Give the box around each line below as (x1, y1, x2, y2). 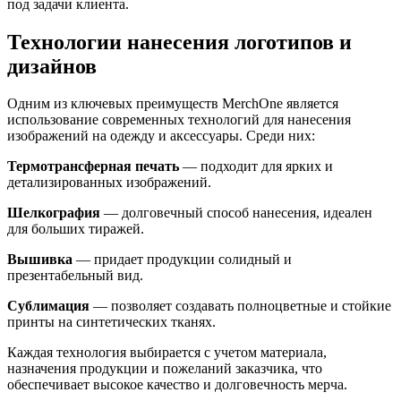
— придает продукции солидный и (73, 252, 292, 268)
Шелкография (7, 205, 100, 221)
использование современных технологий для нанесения (7, 112, 351, 128)
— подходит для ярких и (179, 158, 333, 175)
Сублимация (7, 298, 90, 314)
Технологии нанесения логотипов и (7, 30, 352, 54)
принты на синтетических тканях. (7, 314, 216, 330)
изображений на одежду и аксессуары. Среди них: (7, 128, 315, 144)
